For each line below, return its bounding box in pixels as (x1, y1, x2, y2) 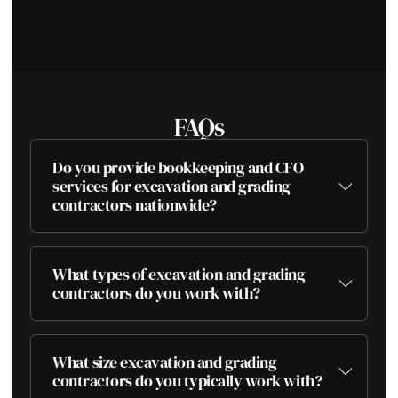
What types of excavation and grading (52, 263, 306, 286)
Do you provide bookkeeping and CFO (52, 156, 304, 179)
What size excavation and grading (52, 351, 277, 374)
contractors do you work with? (52, 282, 260, 305)
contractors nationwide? (52, 194, 217, 217)
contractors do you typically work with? (52, 370, 322, 393)
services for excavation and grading (52, 175, 291, 198)
